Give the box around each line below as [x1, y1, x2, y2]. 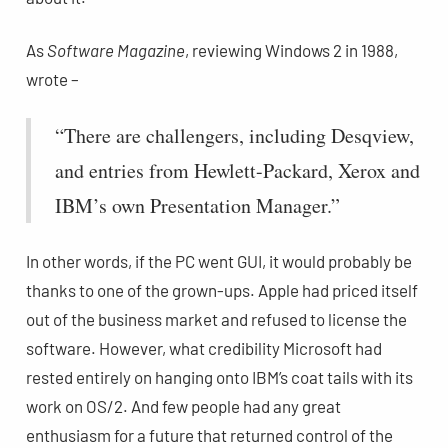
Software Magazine [46, 39, 185, 60]
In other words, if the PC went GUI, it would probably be [25, 250, 412, 271]
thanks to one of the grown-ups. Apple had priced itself [25, 279, 418, 300]
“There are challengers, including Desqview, [54, 121, 414, 149]
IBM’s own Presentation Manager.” [54, 191, 340, 219]
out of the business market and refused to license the [25, 308, 407, 329]
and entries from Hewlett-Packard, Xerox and [54, 156, 420, 184]
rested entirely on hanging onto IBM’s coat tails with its [25, 366, 413, 387]
